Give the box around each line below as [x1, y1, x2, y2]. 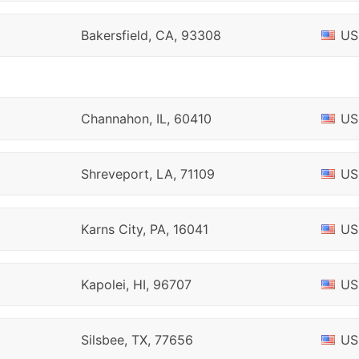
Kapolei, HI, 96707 [80, 276, 192, 292]
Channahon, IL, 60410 [80, 111, 212, 127]
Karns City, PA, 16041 [80, 221, 208, 237]
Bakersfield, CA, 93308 [80, 27, 221, 43]
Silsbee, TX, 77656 [80, 332, 193, 348]
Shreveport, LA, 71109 [80, 166, 215, 182]
